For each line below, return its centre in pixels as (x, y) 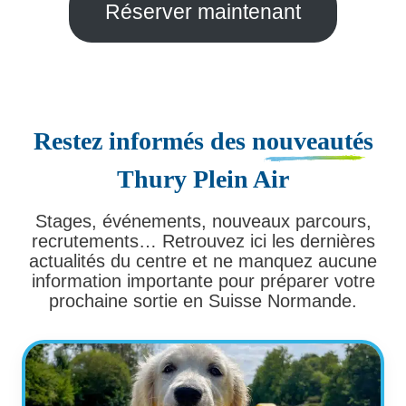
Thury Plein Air (203, 179)
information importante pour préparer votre (203, 280)
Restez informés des (142, 140)
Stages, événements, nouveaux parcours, (203, 221)
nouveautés (312, 140)
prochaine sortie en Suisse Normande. (203, 300)
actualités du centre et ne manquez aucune (203, 261)
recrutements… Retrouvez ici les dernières (203, 241)
